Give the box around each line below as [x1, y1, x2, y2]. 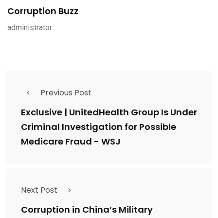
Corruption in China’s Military [21, 203, 153, 216]
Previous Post [40, 87, 91, 99]
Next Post [21, 184, 57, 196]
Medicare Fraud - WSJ [21, 135, 121, 148]
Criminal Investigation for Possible [21, 121, 176, 133]
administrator [7, 23, 52, 33]
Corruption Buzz [7, 5, 78, 18]
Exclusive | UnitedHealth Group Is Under [21, 106, 197, 119]
